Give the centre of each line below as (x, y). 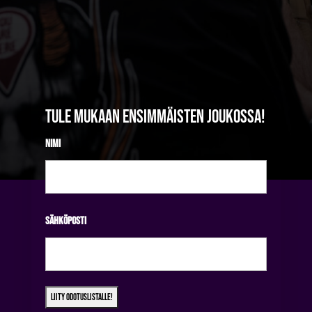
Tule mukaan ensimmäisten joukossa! (155, 117)
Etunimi (57, 206)
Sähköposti (65, 221)
